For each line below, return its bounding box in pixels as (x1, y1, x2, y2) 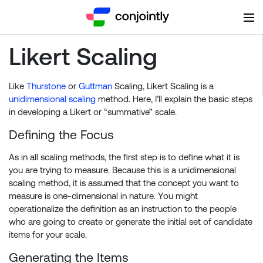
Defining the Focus (9, 127, 114, 142)
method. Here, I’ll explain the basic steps (96, 94, 252, 104)
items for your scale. (9, 230, 87, 240)
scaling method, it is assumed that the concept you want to (9, 178, 239, 188)
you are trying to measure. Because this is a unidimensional (9, 165, 236, 175)
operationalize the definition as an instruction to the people (9, 204, 237, 214)
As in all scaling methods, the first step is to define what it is (9, 152, 240, 162)
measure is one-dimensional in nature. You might (9, 191, 198, 201)
